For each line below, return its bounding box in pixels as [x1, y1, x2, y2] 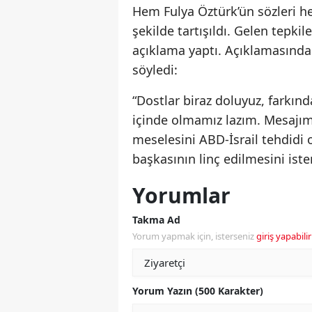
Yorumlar [132, 181, 231, 210]
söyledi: [132, 61, 178, 79]
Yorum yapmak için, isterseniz [132, 230, 256, 243]
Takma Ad [132, 213, 180, 227]
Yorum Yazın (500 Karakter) [132, 284, 263, 298]
